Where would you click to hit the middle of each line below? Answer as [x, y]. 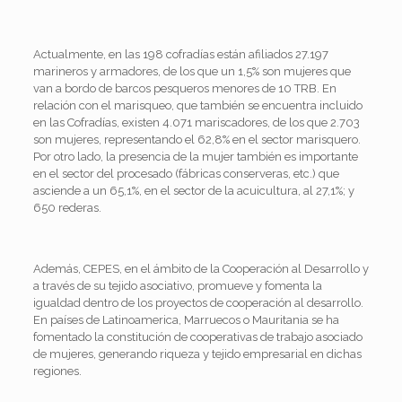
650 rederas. [67, 207]
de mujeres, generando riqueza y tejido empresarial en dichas [197, 354]
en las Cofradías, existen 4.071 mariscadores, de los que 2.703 [196, 122]
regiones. [57, 371]
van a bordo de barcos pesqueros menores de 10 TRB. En [184, 88]
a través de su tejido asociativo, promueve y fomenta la [177, 285]
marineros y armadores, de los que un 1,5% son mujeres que [192, 71]
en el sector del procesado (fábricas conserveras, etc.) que [186, 173]
